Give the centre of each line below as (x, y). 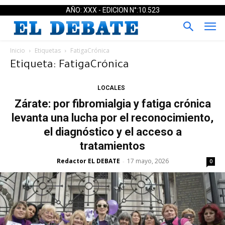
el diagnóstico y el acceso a (113, 132)
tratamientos (113, 146)
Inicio (18, 50)
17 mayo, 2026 (148, 161)
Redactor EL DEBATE (88, 161)
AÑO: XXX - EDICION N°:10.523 (113, 10)
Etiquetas (48, 50)
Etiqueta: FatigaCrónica (70, 66)
